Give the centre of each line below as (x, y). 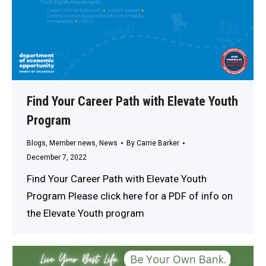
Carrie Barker (158, 143)
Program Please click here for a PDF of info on (130, 196)
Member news (72, 143)
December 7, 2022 (57, 157)
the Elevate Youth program (85, 213)
